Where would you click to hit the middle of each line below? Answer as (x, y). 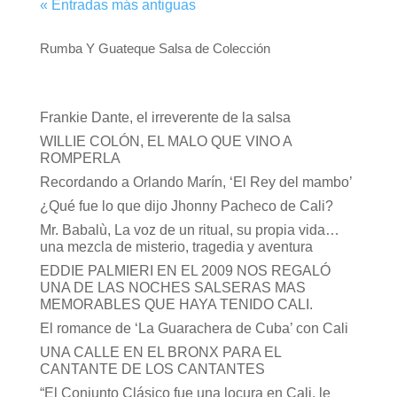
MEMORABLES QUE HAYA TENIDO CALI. (176, 304)
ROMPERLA (80, 158)
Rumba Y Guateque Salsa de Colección (155, 48)
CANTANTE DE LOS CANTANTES (152, 369)
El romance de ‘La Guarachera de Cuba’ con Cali (194, 328)
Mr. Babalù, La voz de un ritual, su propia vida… (189, 230)
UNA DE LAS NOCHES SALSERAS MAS (172, 287)
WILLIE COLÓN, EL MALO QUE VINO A (165, 141)
